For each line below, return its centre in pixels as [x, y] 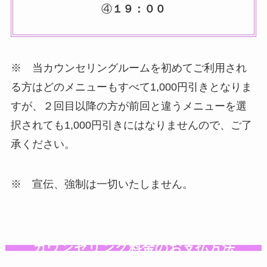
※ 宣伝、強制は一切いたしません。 [102, 184]
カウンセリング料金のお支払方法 [133, 248]
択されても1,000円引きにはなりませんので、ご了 [131, 125]
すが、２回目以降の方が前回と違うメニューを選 [128, 106]
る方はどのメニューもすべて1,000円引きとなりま [131, 87]
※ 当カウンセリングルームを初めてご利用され [128, 68]
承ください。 [43, 144]
